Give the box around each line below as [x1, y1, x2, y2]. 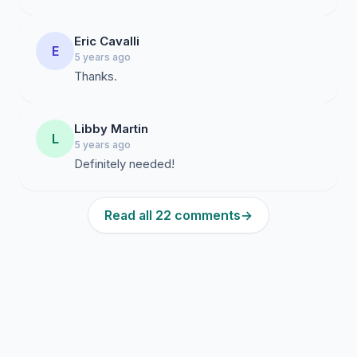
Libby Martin [74, 121, 148, 136]
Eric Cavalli [74, 33, 139, 49]
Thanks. [74, 69, 117, 84]
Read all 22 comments [104, 207, 241, 223]
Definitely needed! [74, 156, 175, 171]
